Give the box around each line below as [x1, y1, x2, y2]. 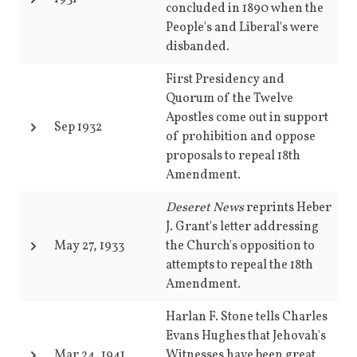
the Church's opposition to [166, 237, 315, 255]
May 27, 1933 [54, 237, 124, 255]
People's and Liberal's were [166, 19, 319, 37]
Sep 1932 [54, 119, 102, 136]
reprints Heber [244, 199, 331, 217]
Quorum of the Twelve [166, 90, 293, 108]
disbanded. [166, 38, 229, 56]
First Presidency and [166, 71, 284, 88]
